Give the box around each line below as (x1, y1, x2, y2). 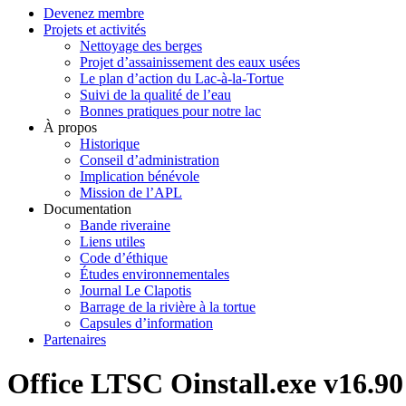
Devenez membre (43, 5, 144, 21)
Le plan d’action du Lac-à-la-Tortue (80, 71, 284, 86)
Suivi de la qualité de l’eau (80, 87, 231, 102)
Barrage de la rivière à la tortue (80, 299, 256, 314)
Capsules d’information (80, 315, 213, 331)
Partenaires (43, 332, 106, 347)
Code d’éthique (80, 250, 168, 266)
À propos (43, 120, 97, 135)
